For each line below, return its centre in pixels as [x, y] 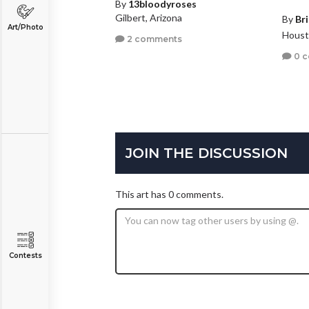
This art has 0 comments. [169, 194]
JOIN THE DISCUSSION [207, 153]
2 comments [153, 39]
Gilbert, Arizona [149, 17]
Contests [25, 256]
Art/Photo [25, 27]
